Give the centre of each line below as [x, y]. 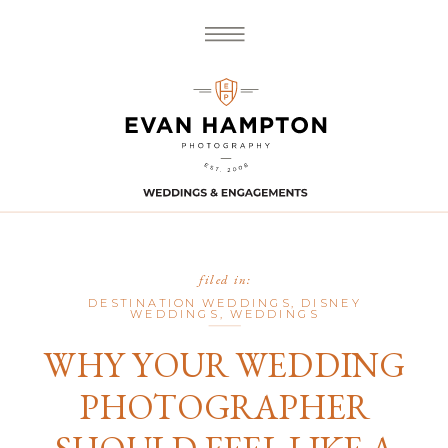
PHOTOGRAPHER [224, 406]
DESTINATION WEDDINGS [190, 302]
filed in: [225, 280]
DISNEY [331, 302]
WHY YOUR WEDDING [224, 364]
